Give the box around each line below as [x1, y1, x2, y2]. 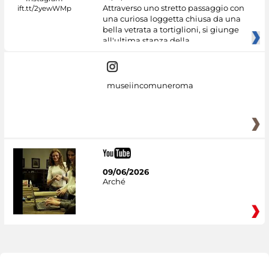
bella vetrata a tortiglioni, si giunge [102, 24, 239, 34]
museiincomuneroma [106, 80, 193, 91]
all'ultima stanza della [102, 35, 190, 45]
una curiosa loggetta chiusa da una [102, 13, 241, 23]
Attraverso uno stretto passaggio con [102, 2, 244, 13]
